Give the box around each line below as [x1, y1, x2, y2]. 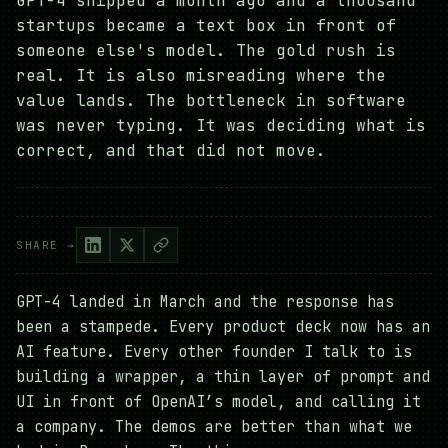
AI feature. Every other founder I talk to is [16, 342, 412, 363]
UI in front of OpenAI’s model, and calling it [16, 392, 421, 413]
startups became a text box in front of [16, 15, 396, 37]
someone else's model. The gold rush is [16, 40, 396, 62]
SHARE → [16, 237, 76, 252]
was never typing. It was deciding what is [16, 115, 426, 137]
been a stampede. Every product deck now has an [16, 317, 430, 338]
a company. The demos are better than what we [16, 417, 412, 438]
